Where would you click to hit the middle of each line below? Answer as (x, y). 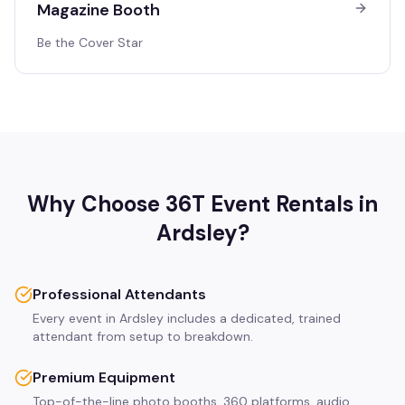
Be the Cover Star (90, 42)
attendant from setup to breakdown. (143, 336)
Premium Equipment (104, 377)
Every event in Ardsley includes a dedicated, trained (187, 318)
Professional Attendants (119, 294)
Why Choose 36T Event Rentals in (202, 204)
